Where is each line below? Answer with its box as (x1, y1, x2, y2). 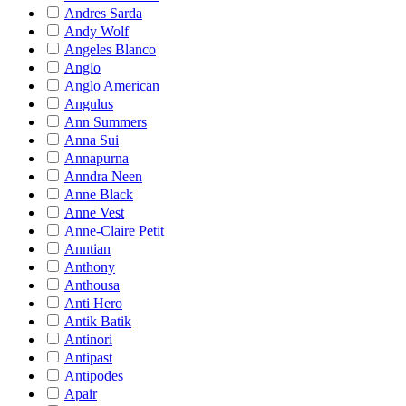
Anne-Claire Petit (64, 223, 164, 238)
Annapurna (64, 150, 129, 166)
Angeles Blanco (64, 42, 156, 57)
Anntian (64, 241, 111, 256)
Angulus (64, 96, 113, 111)
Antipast (64, 350, 112, 365)
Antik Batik (64, 314, 131, 329)
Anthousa (64, 277, 120, 293)
